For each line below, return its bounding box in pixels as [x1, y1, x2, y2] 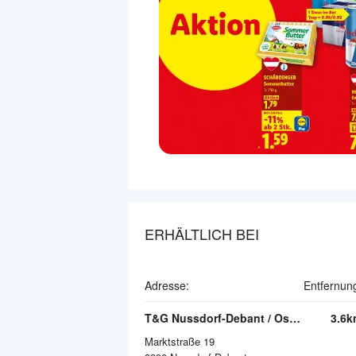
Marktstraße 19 [145, 333, 215, 349]
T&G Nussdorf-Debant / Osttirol [289, 309, 300, 326]
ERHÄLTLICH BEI [145, 222, 259, 244]
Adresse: [145, 277, 189, 293]
